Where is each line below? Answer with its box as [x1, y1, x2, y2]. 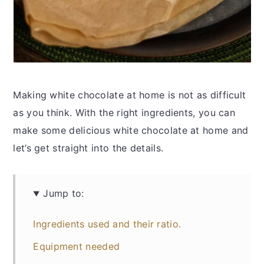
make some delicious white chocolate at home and [13, 124, 249, 137]
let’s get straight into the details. [13, 142, 164, 154]
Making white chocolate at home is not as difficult [13, 89, 246, 101]
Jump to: [43, 187, 84, 200]
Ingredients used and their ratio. [33, 218, 181, 230]
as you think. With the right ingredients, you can [13, 107, 236, 119]
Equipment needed [33, 240, 120, 253]
